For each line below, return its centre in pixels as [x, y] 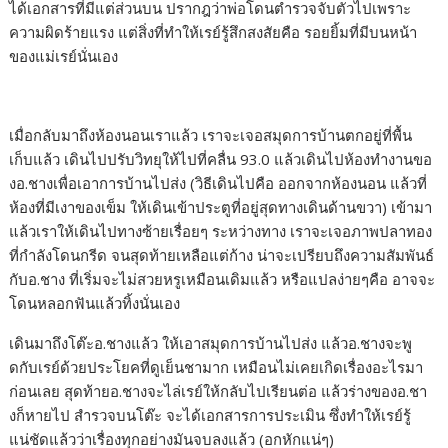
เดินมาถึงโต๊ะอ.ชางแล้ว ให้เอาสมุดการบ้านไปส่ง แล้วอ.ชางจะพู [211, 343]
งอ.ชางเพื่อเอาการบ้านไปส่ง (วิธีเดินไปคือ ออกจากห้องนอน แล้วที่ [218, 183]
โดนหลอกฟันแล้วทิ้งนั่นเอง [95, 303]
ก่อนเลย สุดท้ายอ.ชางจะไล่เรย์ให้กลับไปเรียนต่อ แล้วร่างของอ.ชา [218, 391]
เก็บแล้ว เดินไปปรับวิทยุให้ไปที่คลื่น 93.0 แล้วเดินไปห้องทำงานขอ [221, 159]
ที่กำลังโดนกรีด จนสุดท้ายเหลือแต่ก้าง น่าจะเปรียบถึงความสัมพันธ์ [222, 255]
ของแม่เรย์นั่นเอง [64, 56]
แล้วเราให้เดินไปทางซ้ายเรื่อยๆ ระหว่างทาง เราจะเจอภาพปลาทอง [221, 231]
